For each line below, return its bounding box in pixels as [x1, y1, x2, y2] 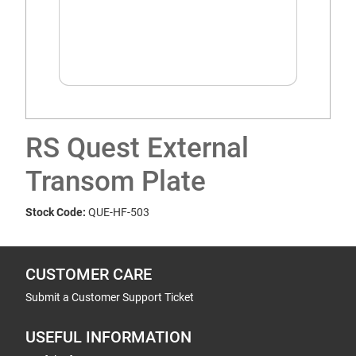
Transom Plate [25, 165, 206, 198]
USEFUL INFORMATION [25, 328, 192, 346]
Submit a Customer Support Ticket [25, 291, 194, 304]
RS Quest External [25, 132, 249, 164]
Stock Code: [25, 206, 86, 219]
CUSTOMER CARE [25, 265, 152, 284]
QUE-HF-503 [88, 206, 149, 219]
